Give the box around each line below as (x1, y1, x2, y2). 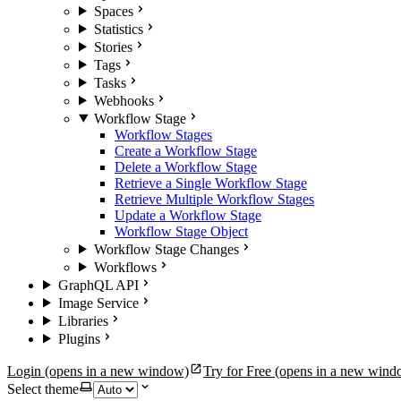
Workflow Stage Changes (93, 241, 239, 257)
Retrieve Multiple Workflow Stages (115, 191, 314, 207)
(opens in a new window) (41, 363, 189, 379)
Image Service (57, 294, 139, 311)
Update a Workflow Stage (115, 207, 261, 223)
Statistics (93, 21, 143, 37)
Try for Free (203, 363, 271, 379)
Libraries (57, 312, 108, 328)
